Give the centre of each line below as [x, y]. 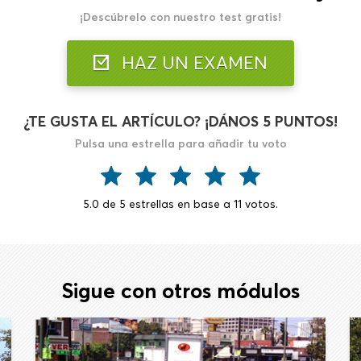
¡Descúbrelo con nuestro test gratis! [180, 17]
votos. [260, 204]
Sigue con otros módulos [180, 291]
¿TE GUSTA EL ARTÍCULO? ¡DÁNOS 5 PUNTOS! [180, 121]
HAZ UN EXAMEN [192, 63]
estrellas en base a [180, 204]
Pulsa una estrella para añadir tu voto [180, 143]
